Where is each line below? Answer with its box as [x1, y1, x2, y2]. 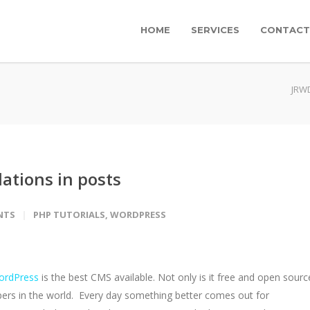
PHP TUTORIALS [33, 208, 105, 221]
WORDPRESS [110, 208, 166, 221]
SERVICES [191, 24, 239, 35]
